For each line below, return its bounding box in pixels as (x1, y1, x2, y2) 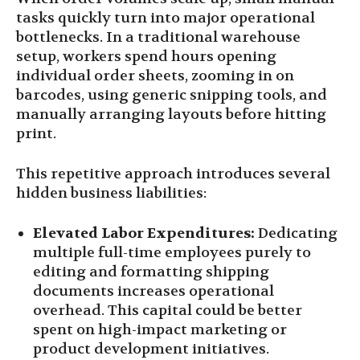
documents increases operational (33, 282, 274, 301)
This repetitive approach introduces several (16, 165, 330, 184)
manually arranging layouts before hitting (16, 105, 326, 125)
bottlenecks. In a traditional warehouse (16, 28, 301, 47)
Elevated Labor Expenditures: (33, 224, 255, 243)
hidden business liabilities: (16, 184, 207, 203)
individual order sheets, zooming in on (16, 67, 294, 86)
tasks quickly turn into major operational (16, 9, 315, 28)
